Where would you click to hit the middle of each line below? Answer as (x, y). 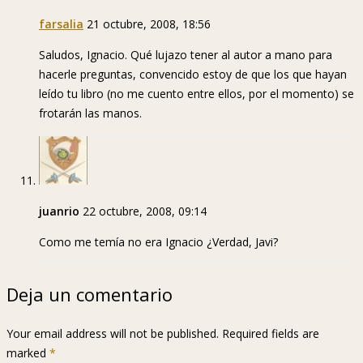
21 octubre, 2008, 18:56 (149, 24)
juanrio (59, 211)
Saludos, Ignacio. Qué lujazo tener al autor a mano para (186, 55)
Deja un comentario (90, 295)
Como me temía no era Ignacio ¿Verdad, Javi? (158, 242)
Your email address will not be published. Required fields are (163, 334)
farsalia (61, 24)
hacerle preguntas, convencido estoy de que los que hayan (193, 75)
